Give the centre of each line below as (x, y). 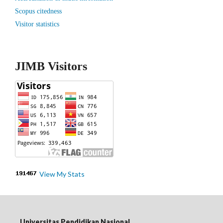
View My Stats (62, 174)
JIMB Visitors (51, 66)
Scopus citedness (38, 11)
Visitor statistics (37, 24)
